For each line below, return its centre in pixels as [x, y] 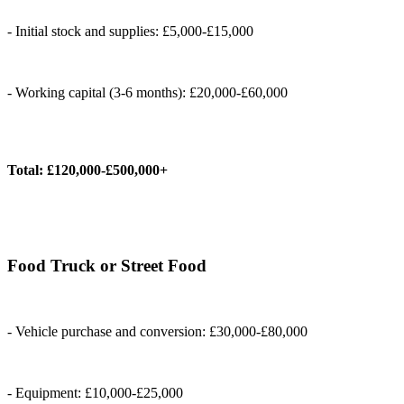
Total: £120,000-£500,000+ [87, 170]
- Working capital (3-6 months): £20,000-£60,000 [147, 92]
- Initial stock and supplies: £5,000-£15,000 [130, 31]
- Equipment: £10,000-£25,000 [95, 393]
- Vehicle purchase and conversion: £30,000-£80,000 [157, 332]
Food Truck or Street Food [107, 266]
